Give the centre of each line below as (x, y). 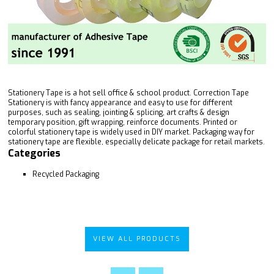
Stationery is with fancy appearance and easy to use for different (120, 102)
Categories (34, 153)
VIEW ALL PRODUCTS (137, 239)
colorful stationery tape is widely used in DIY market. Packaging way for (131, 132)
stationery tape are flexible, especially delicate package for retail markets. (136, 142)
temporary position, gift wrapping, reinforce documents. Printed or (123, 122)
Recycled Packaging (66, 174)
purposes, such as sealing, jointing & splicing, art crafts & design (119, 112)
